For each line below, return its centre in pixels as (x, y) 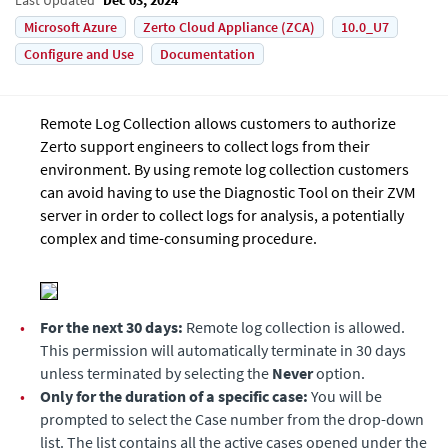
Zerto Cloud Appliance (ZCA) (229, 26)
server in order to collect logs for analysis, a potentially (222, 214)
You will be (345, 395)
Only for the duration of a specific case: (174, 395)
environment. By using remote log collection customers (224, 168)
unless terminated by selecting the (156, 372)
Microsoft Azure (70, 26)
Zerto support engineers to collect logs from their (205, 145)
